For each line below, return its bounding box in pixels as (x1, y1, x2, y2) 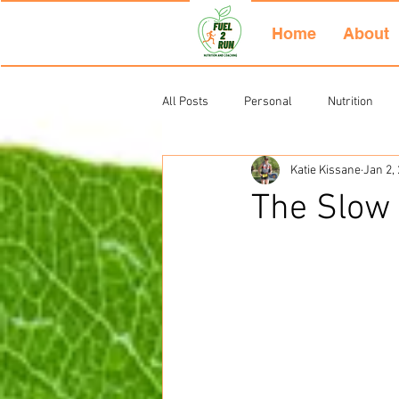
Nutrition (328, 94, 373, 110)
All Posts (162, 94, 208, 110)
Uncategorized (198, 165, 274, 181)
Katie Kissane (290, 162, 361, 178)
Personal (244, 94, 292, 110)
